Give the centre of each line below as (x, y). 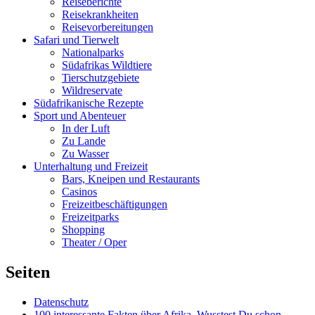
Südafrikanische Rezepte (89, 103)
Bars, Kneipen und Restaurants (131, 179)
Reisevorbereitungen (108, 27)
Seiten (28, 272)
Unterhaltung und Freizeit (91, 167)
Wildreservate (92, 91)
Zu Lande (84, 141)
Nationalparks (93, 53)
